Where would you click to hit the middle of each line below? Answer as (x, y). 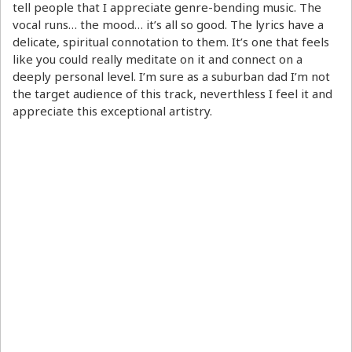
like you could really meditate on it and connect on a (158, 59)
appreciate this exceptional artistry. (112, 111)
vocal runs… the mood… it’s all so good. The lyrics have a (168, 25)
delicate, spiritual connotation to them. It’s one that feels (171, 42)
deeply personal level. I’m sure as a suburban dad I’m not (171, 77)
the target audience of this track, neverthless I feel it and (172, 94)
